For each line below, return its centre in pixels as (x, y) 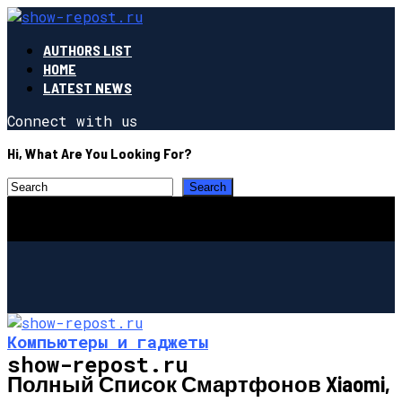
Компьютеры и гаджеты (108, 341)
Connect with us (72, 121)
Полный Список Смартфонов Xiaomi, (199, 383)
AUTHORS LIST (87, 50)
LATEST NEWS (87, 87)
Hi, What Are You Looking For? (100, 153)
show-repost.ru (98, 364)
